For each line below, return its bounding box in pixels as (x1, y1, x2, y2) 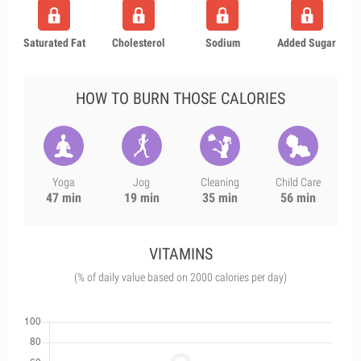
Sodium (205, 36, 240, 49)
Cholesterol (111, 36, 165, 49)
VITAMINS (148, 244, 213, 263)
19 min (123, 190, 160, 205)
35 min (201, 190, 238, 205)
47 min (45, 190, 81, 205)
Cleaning (200, 176, 239, 189)
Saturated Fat (23, 36, 85, 49)
